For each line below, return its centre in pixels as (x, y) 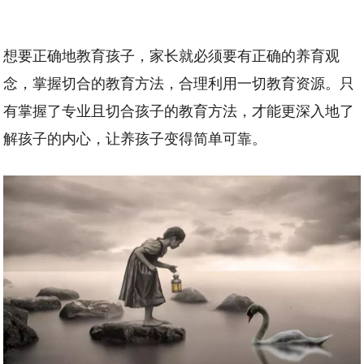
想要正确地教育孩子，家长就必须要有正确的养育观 (172, 54)
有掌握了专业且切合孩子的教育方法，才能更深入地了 (179, 110)
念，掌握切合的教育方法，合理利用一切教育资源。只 (179, 82)
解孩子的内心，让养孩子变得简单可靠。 (135, 137)
